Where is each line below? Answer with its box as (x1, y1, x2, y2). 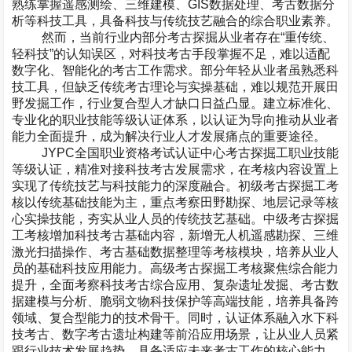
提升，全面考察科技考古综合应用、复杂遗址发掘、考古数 (12, 278, 339, 291)
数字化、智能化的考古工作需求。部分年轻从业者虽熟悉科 (12, 64, 339, 77)
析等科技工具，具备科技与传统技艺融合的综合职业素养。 (12, 14, 339, 27)
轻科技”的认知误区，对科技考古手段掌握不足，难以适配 (12, 47, 331, 60)
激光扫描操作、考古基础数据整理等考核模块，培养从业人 (12, 245, 339, 258)
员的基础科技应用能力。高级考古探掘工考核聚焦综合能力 (12, 262, 339, 275)
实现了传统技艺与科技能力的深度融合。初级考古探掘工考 (12, 179, 339, 192)
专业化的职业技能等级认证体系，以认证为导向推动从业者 (12, 113, 339, 126)
